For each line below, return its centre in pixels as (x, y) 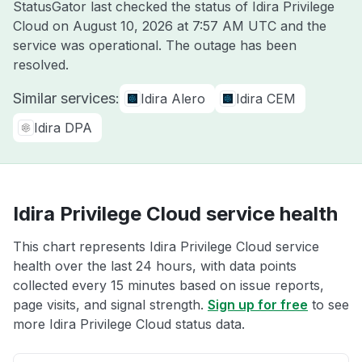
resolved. (41, 65)
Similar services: (66, 98)
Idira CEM (266, 99)
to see (328, 305)
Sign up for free (258, 305)
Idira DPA (63, 128)
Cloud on (43, 26)
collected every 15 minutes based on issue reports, (168, 285)
